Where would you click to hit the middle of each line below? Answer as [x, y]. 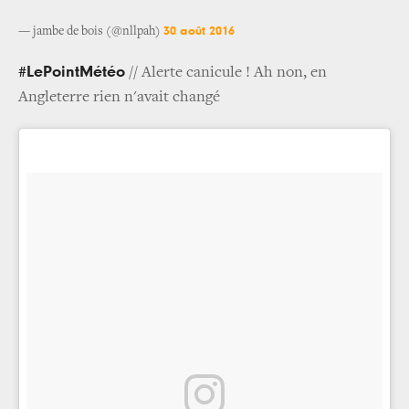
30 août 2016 [199, 31]
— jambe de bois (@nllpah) [91, 31]
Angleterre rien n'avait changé [119, 97]
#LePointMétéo [72, 72]
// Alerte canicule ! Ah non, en [226, 73]
